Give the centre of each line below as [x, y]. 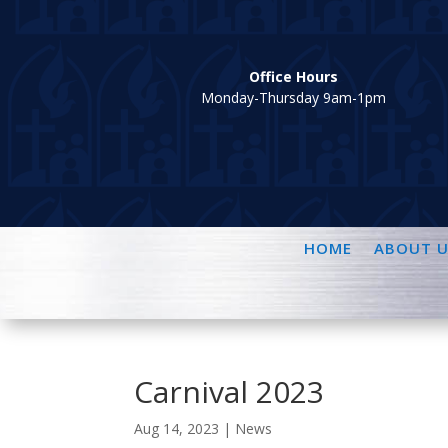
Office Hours [294, 76]
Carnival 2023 [229, 392]
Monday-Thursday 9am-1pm [294, 97]
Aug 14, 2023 [177, 429]
